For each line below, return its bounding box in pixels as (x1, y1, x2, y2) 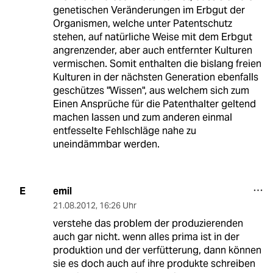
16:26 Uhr (99, 199, 136, 211)
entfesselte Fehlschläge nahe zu (52, 124, 196, 137)
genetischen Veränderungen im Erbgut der (52, 3, 245, 16)
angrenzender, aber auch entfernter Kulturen (52, 43, 252, 57)
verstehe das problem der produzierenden (52, 216, 243, 230)
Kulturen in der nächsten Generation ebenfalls (52, 70, 258, 83)
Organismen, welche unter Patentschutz (52, 16, 232, 30)
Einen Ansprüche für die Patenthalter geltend (52, 97, 256, 110)
